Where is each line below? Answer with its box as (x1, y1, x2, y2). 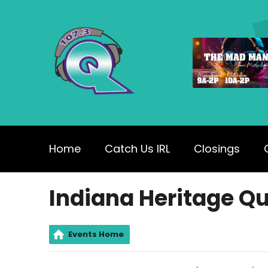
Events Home (68, 229, 124, 240)
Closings (194, 141, 240, 156)
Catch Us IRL (105, 141, 170, 156)
